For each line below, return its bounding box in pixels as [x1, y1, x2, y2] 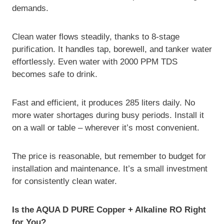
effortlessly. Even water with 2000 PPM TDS [12, 57, 177, 67]
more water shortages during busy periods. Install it [12, 110, 204, 120]
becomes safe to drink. [12, 69, 97, 79]
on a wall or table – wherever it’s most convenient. [12, 123, 199, 133]
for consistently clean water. [12, 176, 117, 186]
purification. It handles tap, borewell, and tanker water [12, 44, 212, 54]
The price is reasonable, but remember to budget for [12, 151, 206, 161]
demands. [12, 3, 48, 13]
